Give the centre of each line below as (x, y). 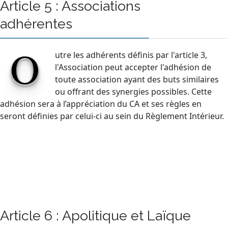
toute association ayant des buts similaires (137, 79)
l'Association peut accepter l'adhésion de (133, 67)
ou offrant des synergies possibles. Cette (133, 91)
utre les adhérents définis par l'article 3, (131, 55)
